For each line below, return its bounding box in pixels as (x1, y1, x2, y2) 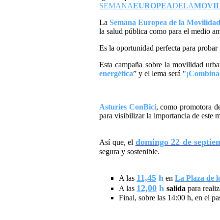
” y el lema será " (133, 69, 186, 78)
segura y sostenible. (99, 147, 160, 156)
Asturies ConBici (99, 103, 156, 111)
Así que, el (99, 138, 136, 147)
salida (166, 184, 186, 193)
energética (99, 69, 133, 78)
